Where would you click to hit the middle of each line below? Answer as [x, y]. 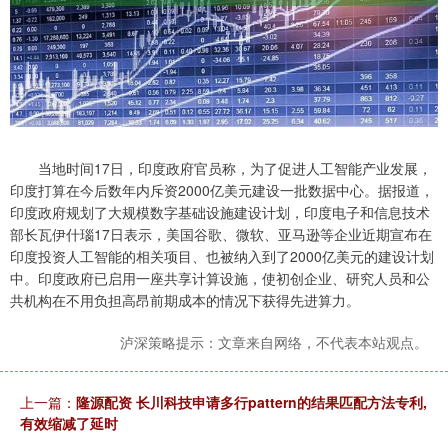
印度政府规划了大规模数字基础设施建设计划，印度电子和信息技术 [220, 212]
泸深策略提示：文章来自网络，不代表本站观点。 [274, 342]
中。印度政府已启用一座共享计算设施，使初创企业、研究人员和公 [220, 278]
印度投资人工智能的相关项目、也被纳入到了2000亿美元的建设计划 [222, 256]
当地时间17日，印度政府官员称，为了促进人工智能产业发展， [221, 168]
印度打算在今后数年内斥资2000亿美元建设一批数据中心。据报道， [222, 190]
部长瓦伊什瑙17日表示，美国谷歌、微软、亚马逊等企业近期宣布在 [221, 234]
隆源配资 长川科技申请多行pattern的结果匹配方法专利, [251, 402]
